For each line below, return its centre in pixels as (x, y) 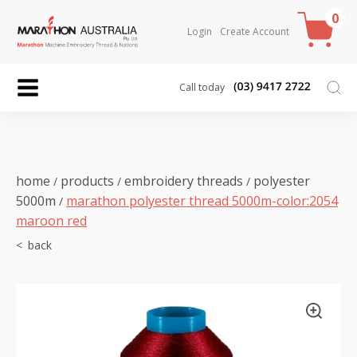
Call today (202, 87)
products (87, 180)
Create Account (255, 31)
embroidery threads (184, 180)
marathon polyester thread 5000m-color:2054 (202, 200)
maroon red (51, 220)
